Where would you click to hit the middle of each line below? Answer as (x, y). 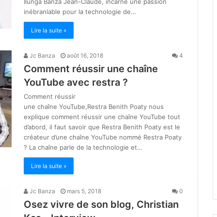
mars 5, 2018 (84, 191)
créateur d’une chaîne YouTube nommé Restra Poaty (103, 137)
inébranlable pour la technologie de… (80, 12)
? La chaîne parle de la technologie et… (83, 147)
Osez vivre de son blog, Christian (101, 205)
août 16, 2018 (85, 56)
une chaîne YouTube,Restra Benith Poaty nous (94, 107)
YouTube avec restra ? (76, 83)
